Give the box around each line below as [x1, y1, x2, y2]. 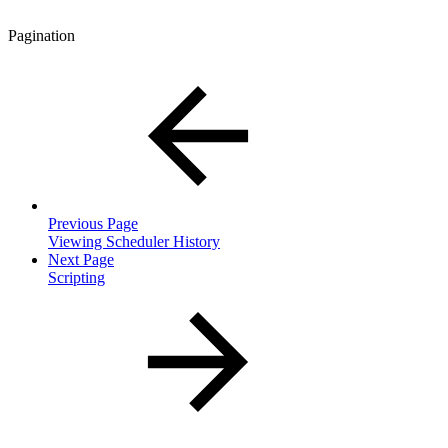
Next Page [48, 251, 114, 269]
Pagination [8, 27, 75, 45]
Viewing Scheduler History [48, 233, 220, 251]
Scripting [48, 269, 105, 287]
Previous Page [48, 215, 138, 233]
